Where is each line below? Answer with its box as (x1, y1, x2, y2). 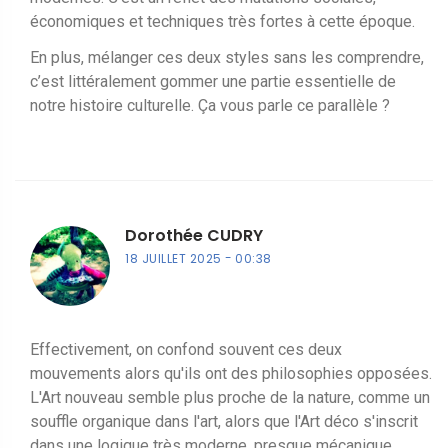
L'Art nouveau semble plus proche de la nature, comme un (30, 387, 430, 407)
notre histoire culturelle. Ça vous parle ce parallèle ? (30, 95, 390, 115)
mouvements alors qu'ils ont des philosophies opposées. (30, 363, 432, 383)
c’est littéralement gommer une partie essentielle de (30, 71, 396, 91)
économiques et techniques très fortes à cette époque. (30, 11, 415, 31)
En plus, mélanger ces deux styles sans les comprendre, (30, 47, 424, 67)
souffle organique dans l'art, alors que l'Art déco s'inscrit (30, 411, 418, 431)
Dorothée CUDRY (125, 223, 263, 247)
